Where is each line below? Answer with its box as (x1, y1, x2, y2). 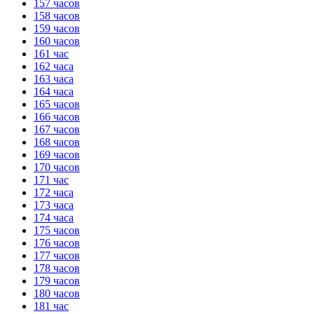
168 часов (34, 135, 80, 148)
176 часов (34, 236, 80, 249)
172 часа (34, 186, 74, 198)
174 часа (34, 211, 74, 224)
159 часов (34, 22, 80, 34)
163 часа (34, 72, 74, 85)
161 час (34, 47, 69, 60)
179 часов (34, 274, 80, 287)
